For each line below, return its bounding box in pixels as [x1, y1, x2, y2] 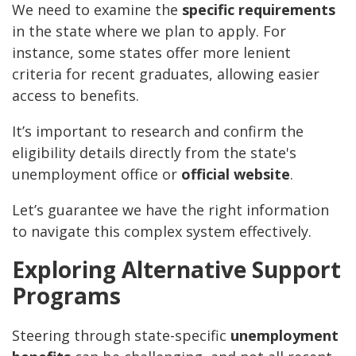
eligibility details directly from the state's [12, 143, 296, 163]
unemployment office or [12, 164, 181, 184]
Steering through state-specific [12, 326, 230, 346]
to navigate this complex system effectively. [12, 222, 311, 242]
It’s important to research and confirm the [12, 122, 304, 141]
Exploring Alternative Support [12, 254, 341, 285]
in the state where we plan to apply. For [12, 21, 286, 41]
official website [181, 164, 290, 184]
